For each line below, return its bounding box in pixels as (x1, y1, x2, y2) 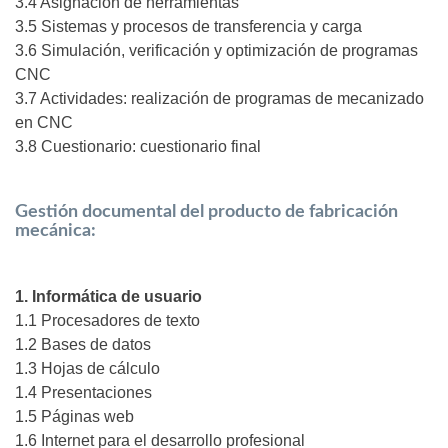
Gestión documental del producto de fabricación (15, 203, 398, 222)
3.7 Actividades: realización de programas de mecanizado (15, 90, 424, 108)
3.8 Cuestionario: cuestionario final (15, 138, 261, 156)
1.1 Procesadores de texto (15, 312, 200, 330)
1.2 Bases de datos (15, 336, 151, 354)
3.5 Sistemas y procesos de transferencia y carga (15, 18, 362, 36)
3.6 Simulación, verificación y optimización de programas (15, 42, 418, 60)
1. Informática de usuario (15, 288, 202, 306)
